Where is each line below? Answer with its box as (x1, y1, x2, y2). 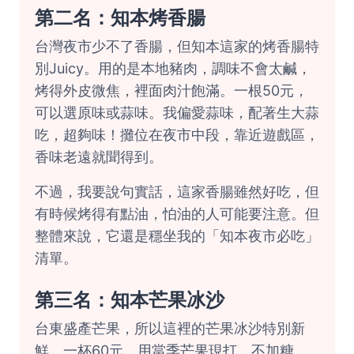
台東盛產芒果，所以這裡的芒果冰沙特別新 (35, 320, 305, 337)
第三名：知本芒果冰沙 (35, 288, 224, 311)
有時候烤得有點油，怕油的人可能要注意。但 (35, 205, 319, 222)
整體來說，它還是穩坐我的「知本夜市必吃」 (35, 228, 319, 244)
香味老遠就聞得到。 (35, 149, 163, 165)
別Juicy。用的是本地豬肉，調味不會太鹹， (35, 60, 311, 77)
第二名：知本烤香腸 (35, 6, 205, 29)
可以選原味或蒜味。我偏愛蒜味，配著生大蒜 (35, 104, 319, 121)
